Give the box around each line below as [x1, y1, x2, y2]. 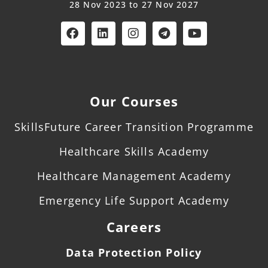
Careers [106, 217, 162, 236]
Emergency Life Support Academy [39, 193, 229, 208]
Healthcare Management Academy [37, 168, 231, 183]
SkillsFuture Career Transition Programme [14, 119, 254, 134]
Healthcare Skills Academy [59, 144, 209, 159]
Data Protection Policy [66, 245, 202, 260]
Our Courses [89, 92, 179, 110]
